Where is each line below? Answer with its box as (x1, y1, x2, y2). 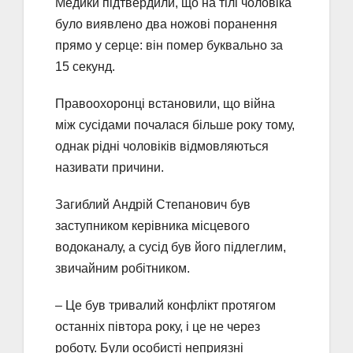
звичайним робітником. (55, 261, 190, 275)
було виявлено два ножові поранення (55, 17, 277, 31)
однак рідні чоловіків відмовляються (55, 139, 269, 153)
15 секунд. (55, 59, 115, 73)
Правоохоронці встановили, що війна (55, 96, 275, 110)
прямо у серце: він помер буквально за (55, 38, 283, 52)
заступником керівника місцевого (55, 218, 250, 232)
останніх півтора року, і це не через (55, 319, 260, 333)
